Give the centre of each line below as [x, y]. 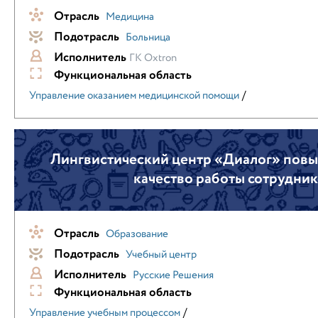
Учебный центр [161, 255]
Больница [148, 38]
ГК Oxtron [153, 58]
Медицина [130, 17]
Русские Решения [173, 275]
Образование [137, 234]
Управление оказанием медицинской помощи [134, 96]
